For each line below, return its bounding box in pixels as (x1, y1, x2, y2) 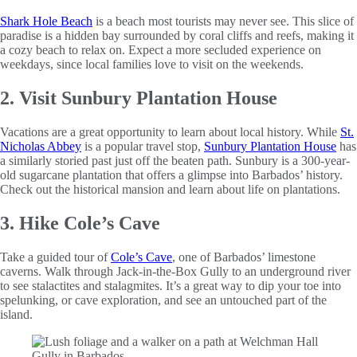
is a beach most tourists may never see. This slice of (92, 14, 354, 29)
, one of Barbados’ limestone (172, 249, 316, 264)
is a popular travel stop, (81, 139, 204, 154)
